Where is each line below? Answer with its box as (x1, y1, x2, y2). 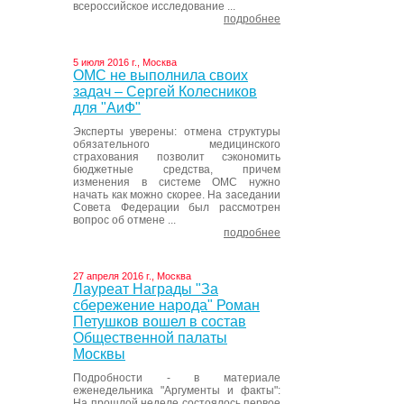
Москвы (73, 346, 125, 362)
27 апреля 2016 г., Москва (73, 271, 191, 281)
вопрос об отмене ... (73, 214, 176, 226)
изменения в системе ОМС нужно (73, 176, 280, 188)
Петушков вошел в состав (73, 314, 246, 329)
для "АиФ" (73, 100, 141, 115)
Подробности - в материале (73, 372, 280, 384)
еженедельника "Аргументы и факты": (73, 384, 280, 397)
